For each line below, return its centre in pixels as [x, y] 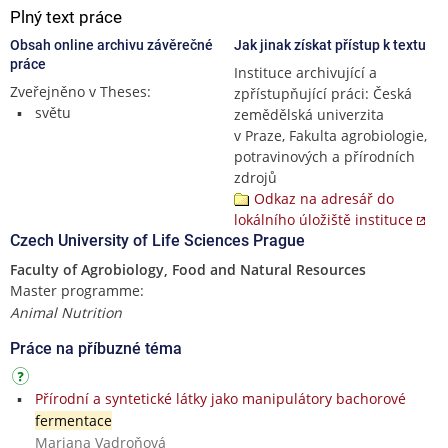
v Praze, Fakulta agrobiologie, [330, 135]
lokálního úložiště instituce [323, 219]
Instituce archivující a [305, 72]
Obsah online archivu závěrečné [111, 44]
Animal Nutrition [66, 312]
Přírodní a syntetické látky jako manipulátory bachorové [220, 398]
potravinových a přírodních [324, 156]
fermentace [73, 420]
